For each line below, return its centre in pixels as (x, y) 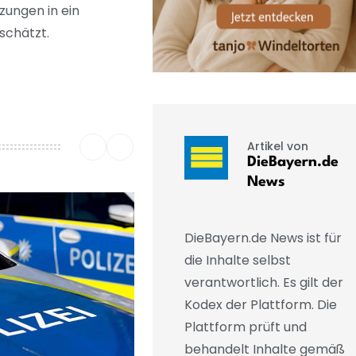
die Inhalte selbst (237, 261)
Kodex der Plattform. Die (260, 305)
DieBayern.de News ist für (263, 238)
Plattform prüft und (245, 327)
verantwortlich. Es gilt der (263, 283)
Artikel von (277, 146)
